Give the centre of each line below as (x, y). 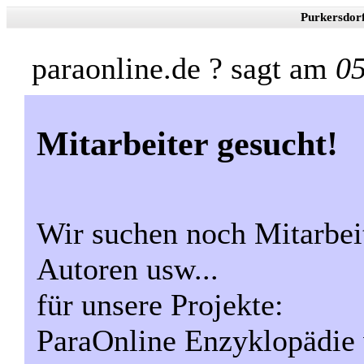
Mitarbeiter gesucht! (187, 143)
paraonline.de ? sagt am (184, 68)
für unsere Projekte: (160, 304)
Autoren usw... (128, 269)
